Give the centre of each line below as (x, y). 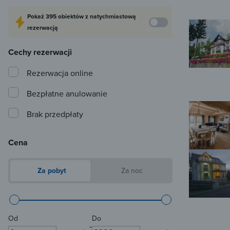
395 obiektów (65, 16)
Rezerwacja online (60, 73)
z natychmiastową (111, 16)
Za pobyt (51, 171)
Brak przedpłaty (55, 114)
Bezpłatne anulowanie (67, 94)
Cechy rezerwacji (40, 52)
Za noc (131, 171)
